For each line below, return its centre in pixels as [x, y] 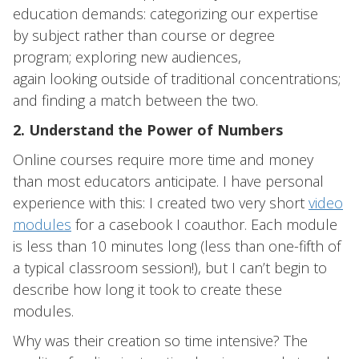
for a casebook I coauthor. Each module [204, 224]
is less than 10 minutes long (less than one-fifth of [177, 246]
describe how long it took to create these [147, 289]
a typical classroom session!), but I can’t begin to [170, 268]
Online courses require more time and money [163, 159]
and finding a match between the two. [135, 100]
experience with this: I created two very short [161, 203]
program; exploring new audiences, [127, 57]
